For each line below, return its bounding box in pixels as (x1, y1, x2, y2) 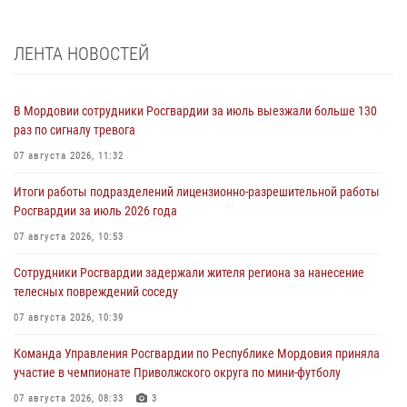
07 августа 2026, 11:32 (14, 149, 124, 162)
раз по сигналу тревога (14, 122, 135, 137)
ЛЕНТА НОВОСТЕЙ (14, 42, 149, 65)
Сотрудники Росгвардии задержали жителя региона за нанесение (14, 264, 364, 280)
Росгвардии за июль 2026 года (14, 203, 177, 218)
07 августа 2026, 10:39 (14, 311, 124, 323)
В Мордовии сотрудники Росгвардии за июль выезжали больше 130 (14, 103, 377, 118)
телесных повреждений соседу (14, 283, 178, 299)
